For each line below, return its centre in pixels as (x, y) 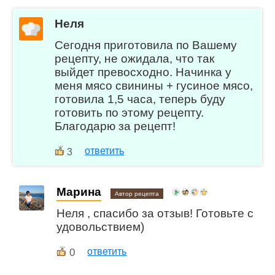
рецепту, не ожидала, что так (135, 58)
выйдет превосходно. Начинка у (143, 72)
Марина (79, 192)
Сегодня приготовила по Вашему (146, 45)
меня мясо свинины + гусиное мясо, (154, 85)
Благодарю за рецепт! (115, 126)
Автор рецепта (137, 194)
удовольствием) (101, 227)
